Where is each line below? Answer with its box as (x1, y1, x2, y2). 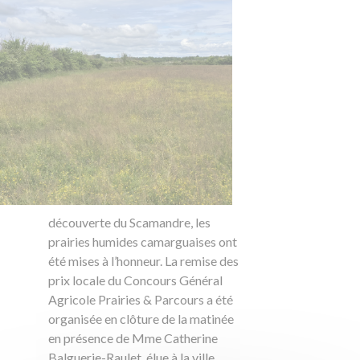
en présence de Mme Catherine (47, 330, 218, 346)
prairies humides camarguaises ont (47, 234, 237, 250)
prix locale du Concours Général (47, 272, 223, 288)
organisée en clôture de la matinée (47, 311, 234, 327)
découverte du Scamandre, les (47, 215, 211, 231)
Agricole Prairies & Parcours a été (47, 292, 233, 308)
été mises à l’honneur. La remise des (47, 253, 239, 269)
